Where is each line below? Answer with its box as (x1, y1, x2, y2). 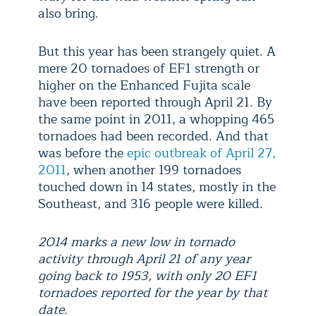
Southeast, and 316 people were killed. (38, 193, 263, 215)
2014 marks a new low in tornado (38, 231, 235, 253)
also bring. (38, 3, 99, 25)
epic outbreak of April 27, (127, 142, 276, 164)
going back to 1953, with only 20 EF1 (38, 265, 257, 287)
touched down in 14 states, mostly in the (38, 176, 276, 198)
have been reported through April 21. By (38, 92, 272, 114)
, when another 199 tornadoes (66, 159, 241, 181)
